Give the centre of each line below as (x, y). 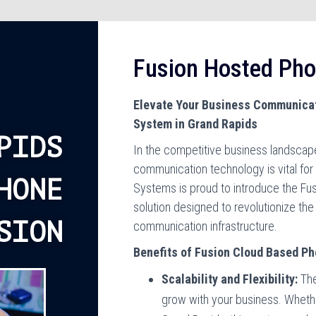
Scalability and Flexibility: (230, 279)
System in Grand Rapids (196, 124)
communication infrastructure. (206, 226)
